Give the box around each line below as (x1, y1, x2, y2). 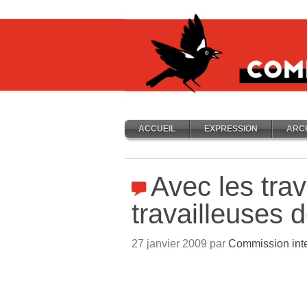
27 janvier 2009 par (132, 238, 228, 249)
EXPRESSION (204, 124, 258, 134)
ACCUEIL (138, 124, 175, 134)
